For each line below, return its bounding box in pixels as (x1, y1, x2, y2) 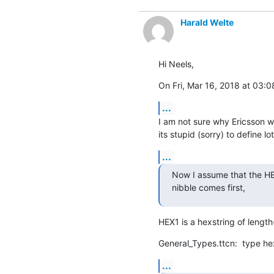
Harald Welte (180, 17, 234, 28)
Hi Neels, (158, 58, 194, 69)
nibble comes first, (171, 182, 245, 193)
